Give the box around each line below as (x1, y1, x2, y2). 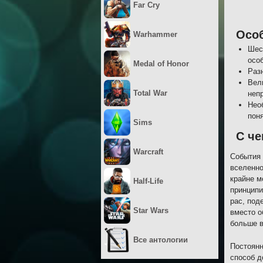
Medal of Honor (133, 59, 189, 68)
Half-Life (133, 177, 163, 186)
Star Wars (133, 206, 168, 215)
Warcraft (133, 147, 163, 156)
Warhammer (133, 30, 177, 39)
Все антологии (133, 235, 188, 244)
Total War (133, 89, 167, 97)
